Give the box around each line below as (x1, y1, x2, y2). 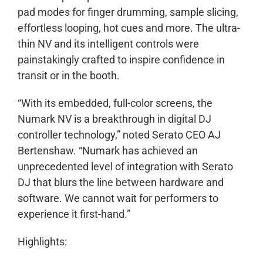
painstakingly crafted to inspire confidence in (18, 53, 225, 66)
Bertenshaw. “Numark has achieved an (18, 144, 198, 157)
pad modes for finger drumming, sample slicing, (18, 6, 238, 19)
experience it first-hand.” (18, 208, 130, 221)
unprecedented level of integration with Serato (18, 160, 233, 173)
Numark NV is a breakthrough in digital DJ (18, 113, 211, 126)
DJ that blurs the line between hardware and (18, 176, 224, 189)
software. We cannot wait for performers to (18, 192, 218, 205)
